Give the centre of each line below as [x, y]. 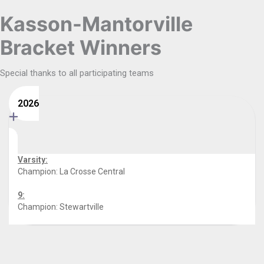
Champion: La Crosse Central [71, 171]
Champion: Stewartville [61, 207]
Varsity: [33, 160]
